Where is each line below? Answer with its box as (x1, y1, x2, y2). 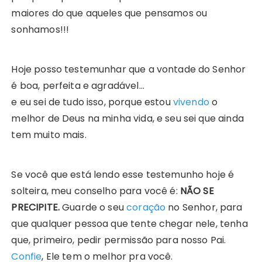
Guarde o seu (62, 201, 127, 215)
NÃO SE (180, 184, 214, 198)
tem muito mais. (11, 128, 87, 142)
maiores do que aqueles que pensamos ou (11, 6, 208, 20)
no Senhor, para (166, 201, 243, 215)
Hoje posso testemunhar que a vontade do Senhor (11, 63, 246, 77)
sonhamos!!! (11, 23, 70, 37)
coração (126, 201, 166, 215)
